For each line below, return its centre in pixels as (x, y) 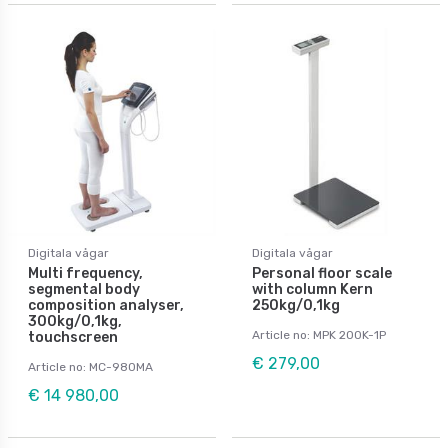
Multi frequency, (85, 273)
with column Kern (312, 289)
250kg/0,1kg (296, 305)
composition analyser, (106, 305)
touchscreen (73, 337)
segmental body (84, 289)
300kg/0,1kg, (75, 321)
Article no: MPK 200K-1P (319, 334)
